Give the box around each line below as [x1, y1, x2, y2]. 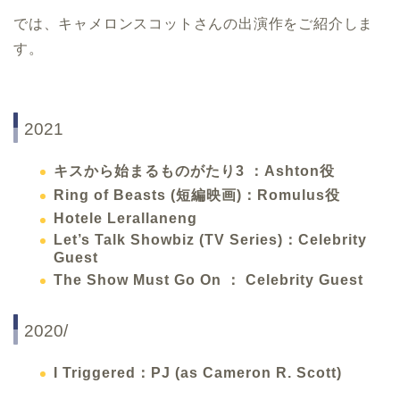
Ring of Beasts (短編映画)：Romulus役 [54, 187, 340, 204]
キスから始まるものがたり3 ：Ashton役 [54, 163, 335, 179]
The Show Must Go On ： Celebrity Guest [54, 271, 363, 287]
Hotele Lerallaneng [54, 210, 197, 226]
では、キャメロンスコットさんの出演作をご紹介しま [13, 16, 374, 32]
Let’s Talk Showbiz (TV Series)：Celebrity [54, 232, 367, 248]
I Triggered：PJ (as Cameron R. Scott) [54, 364, 342, 380]
